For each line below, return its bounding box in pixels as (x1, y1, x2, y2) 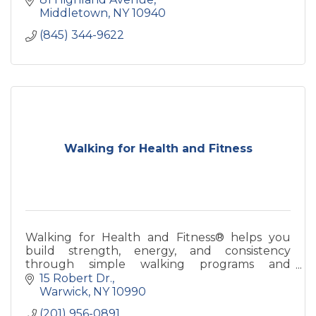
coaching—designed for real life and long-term (25, 271, 291, 284)
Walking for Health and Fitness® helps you (25, 231, 291, 244)
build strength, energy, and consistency (25, 244, 291, 257)
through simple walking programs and (25, 257, 291, 271)
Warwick (39, 284, 88, 298)
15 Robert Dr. (39, 271, 112, 285)
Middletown (39, 6, 108, 20)
